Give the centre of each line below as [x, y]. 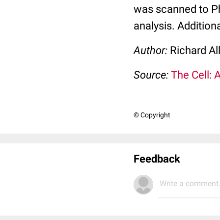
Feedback [157, 159]
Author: [152, 50]
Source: [152, 75]
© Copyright [152, 115]
